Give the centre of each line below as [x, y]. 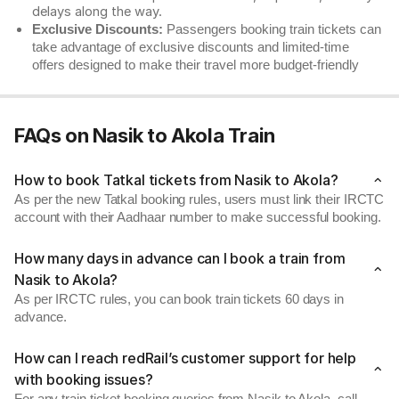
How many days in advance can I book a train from [180, 258]
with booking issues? [84, 379]
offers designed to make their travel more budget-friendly [195, 65]
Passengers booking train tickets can [272, 29]
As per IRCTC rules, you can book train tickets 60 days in [179, 299]
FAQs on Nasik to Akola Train [145, 135]
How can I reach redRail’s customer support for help [185, 358]
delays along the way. [97, 12]
